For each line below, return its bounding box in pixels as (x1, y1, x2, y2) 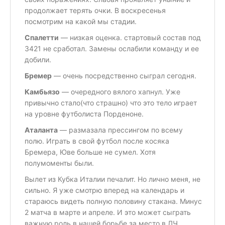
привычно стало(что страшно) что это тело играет (25, 98, 197, 107)
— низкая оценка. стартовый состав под (59, 33, 201, 42)
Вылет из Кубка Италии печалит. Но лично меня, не (25, 174, 200, 183)
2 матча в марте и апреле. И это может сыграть (25, 207, 191, 216)
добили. (25, 55, 51, 64)
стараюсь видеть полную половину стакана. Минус (25, 196, 202, 205)
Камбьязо (25, 87, 60, 96)
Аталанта (25, 125, 58, 134)
